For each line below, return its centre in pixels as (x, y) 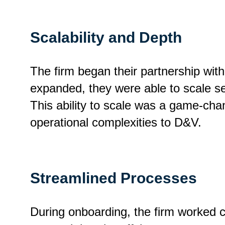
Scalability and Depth (106, 37)
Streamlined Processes (114, 178)
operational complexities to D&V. (116, 122)
